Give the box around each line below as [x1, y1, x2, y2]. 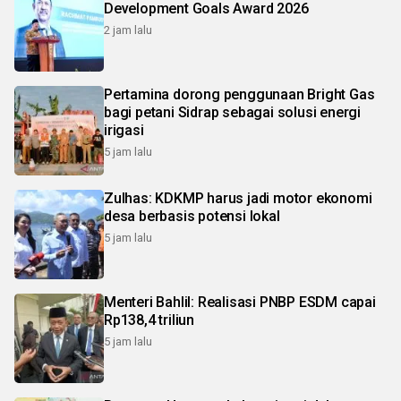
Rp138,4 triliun [104, 311, 194, 329]
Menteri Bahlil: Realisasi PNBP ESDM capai [104, 294, 376, 311]
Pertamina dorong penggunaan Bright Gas [104, 86, 173, 104]
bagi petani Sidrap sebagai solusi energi [104, 104, 361, 122]
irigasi [104, 122, 144, 140]
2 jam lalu [104, 23, 152, 38]
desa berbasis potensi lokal [104, 208, 280, 226]
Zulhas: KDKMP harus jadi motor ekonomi [104, 190, 372, 208]
